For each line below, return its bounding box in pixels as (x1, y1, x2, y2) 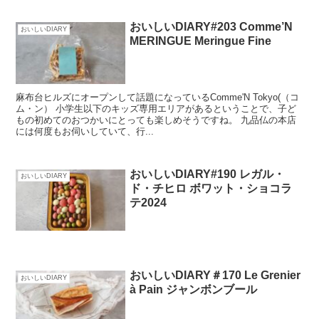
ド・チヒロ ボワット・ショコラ (130, 182, 293, 194)
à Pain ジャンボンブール (130, 283, 258, 296)
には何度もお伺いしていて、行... (16, 125, 155, 137)
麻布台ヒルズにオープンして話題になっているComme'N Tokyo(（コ (16, 91, 300, 103)
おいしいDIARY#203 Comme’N (130, 21, 293, 33)
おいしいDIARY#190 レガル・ (130, 167, 286, 180)
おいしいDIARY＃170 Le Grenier (130, 269, 301, 282)
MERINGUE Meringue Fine (130, 35, 272, 48)
